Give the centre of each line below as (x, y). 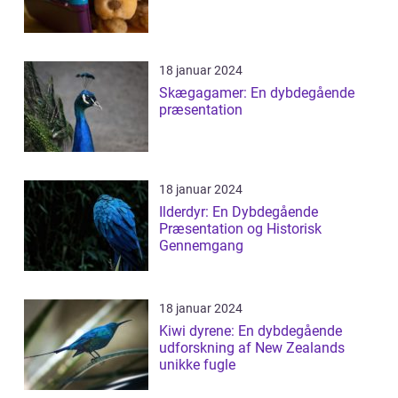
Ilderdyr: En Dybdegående (239, 212)
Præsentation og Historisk (240, 229)
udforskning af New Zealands (252, 348)
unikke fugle (197, 365)
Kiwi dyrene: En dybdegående (251, 331)
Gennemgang (201, 246)
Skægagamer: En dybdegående (257, 93)
